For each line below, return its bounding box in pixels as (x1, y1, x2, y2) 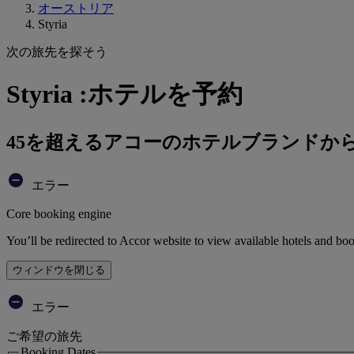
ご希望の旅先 (6, 329, 82, 343)
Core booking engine (6, 206, 111, 220)
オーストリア (38, 2, 114, 15)
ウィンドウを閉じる (13, 263, 105, 276)
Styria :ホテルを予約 (6, 80, 243, 109)
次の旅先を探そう (6, 45, 107, 58)
